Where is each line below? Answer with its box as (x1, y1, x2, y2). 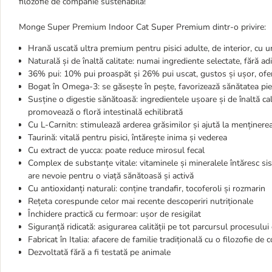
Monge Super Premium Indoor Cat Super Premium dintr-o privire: (19, 21, 266, 33)
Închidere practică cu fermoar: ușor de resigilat (28, 208, 201, 220)
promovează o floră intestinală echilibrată (28, 106, 183, 118)
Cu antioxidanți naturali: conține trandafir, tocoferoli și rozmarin (28, 183, 265, 194)
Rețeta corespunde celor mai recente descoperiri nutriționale (28, 195, 253, 207)
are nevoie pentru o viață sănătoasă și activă (28, 170, 194, 182)
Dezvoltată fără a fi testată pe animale (28, 246, 171, 258)
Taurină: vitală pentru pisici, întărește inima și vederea (28, 132, 227, 143)
